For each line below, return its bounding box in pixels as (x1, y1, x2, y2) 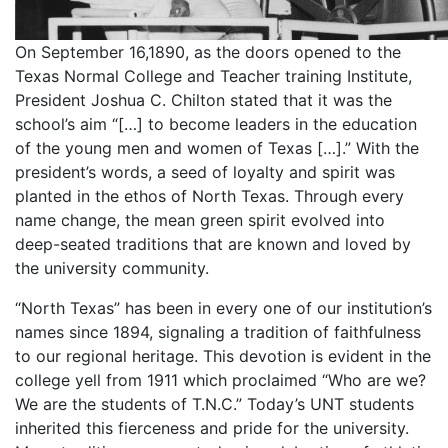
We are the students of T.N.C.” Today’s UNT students (15, 394, 414, 414)
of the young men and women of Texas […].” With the (15, 138, 419, 158)
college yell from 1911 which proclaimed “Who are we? (15, 370, 426, 390)
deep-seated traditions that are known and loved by (15, 234, 411, 254)
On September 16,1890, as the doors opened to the (15, 42, 401, 62)
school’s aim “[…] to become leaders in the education (15, 114, 417, 134)
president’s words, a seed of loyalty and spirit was (15, 162, 395, 182)
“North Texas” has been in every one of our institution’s (15, 298, 432, 318)
